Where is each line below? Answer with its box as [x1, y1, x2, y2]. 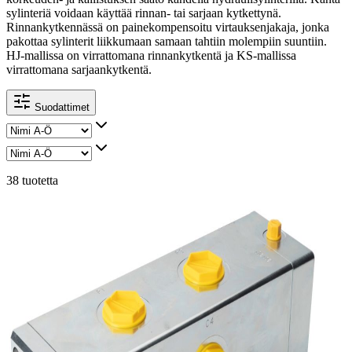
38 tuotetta [6, 174, 58, 188]
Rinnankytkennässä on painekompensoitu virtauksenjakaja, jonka [6, 20, 329, 35]
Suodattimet [31, 101, 90, 114]
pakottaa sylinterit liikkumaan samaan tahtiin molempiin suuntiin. [6, 35, 327, 49]
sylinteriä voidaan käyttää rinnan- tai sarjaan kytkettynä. [6, 6, 281, 20]
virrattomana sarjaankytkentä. [6, 63, 152, 77]
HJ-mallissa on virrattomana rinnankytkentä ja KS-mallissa [6, 49, 296, 63]
